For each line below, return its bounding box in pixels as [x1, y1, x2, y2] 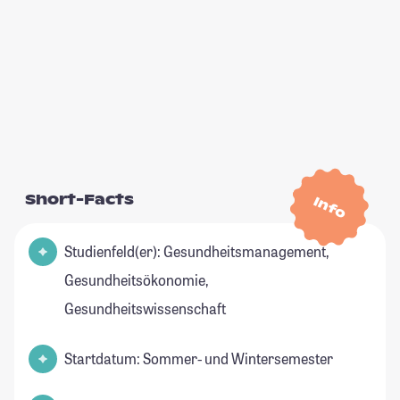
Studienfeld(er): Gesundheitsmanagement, [64, 242, 329, 262]
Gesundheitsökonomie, [64, 271, 208, 290]
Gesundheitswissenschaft [64, 299, 226, 319]
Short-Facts [25, 190, 134, 210]
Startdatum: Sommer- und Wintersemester [64, 349, 333, 369]
